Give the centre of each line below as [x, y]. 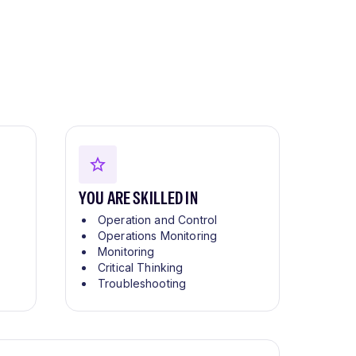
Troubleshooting [142, 284]
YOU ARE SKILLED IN [138, 198]
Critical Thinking [141, 268]
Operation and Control [158, 220]
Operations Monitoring [158, 236]
